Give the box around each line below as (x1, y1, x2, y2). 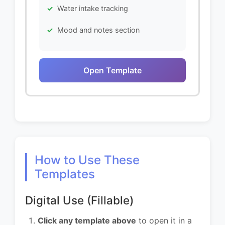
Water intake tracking (57, 4, 128, 13)
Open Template (83, 65, 142, 76)
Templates (35, 167, 95, 182)
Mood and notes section (57, 26, 140, 35)
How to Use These (35, 153, 140, 168)
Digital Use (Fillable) (25, 193, 134, 207)
